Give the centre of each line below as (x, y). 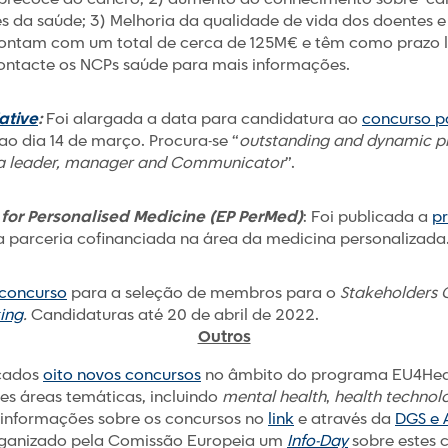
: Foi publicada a (367, 217)
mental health (274, 397)
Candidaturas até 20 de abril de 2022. (173, 315)
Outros (224, 337)
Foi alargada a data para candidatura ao (204, 119)
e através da (344, 419)
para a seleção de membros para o (203, 293)
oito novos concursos (122, 375)
